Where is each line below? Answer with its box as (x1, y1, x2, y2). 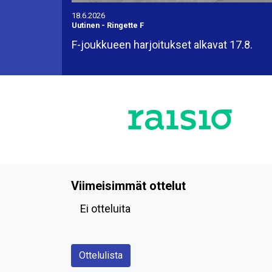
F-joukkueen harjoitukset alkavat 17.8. (72, 38, 253, 51)
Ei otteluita (80, 202, 131, 216)
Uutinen (72, 20, 100, 30)
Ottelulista (79, 250, 123, 262)
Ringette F (107, 20, 144, 30)
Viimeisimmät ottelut (71, 178, 186, 194)
